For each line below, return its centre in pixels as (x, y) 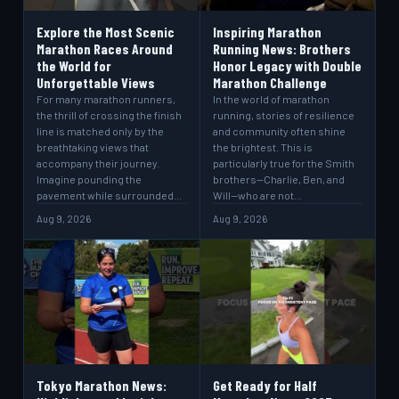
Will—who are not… (257, 195)
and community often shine (279, 131)
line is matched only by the (100, 131)
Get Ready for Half (265, 385)
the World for (74, 65)
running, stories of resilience (283, 115)
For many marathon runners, (106, 99)
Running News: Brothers (281, 49)
